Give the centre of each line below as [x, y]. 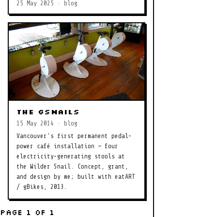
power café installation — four [67, 146]
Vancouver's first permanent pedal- [74, 136]
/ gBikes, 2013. [42, 186]
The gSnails [48, 112]
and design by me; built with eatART [76, 176]
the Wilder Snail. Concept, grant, [72, 166]
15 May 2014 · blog [47, 123]
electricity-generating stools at [71, 156]
